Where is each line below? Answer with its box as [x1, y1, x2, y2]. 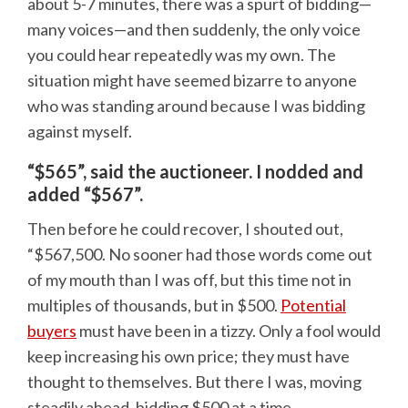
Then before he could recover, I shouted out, [27, 219, 343, 240]
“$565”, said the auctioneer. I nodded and [27, 159, 363, 182]
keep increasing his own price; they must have [27, 346, 350, 367]
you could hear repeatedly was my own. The [27, 44, 336, 65]
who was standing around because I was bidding [27, 95, 365, 116]
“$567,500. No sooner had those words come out [27, 244, 372, 265]
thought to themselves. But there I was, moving [27, 372, 362, 393]
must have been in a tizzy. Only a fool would [76, 321, 381, 342]
